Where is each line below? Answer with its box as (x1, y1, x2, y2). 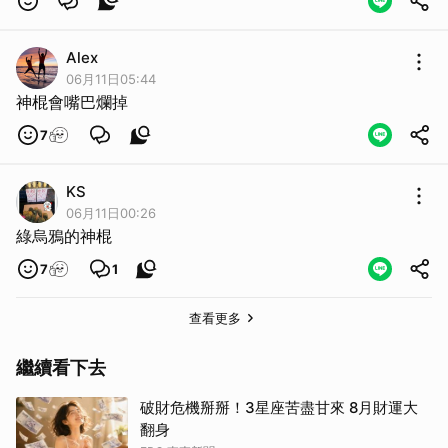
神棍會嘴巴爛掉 (16, 92, 128, 112)
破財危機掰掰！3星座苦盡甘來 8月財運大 (140, 398, 418, 417)
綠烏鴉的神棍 (16, 226, 112, 246)
